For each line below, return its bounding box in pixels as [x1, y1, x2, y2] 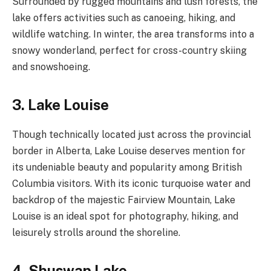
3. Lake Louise [12, 96, 109, 114]
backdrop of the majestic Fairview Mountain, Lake [12, 194, 235, 206]
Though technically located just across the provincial [12, 129, 251, 141]
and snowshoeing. [12, 61, 90, 73]
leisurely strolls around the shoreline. [12, 227, 180, 239]
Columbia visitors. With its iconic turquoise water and [12, 178, 250, 190]
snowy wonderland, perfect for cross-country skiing [12, 45, 247, 57]
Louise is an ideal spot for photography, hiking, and [12, 211, 238, 223]
